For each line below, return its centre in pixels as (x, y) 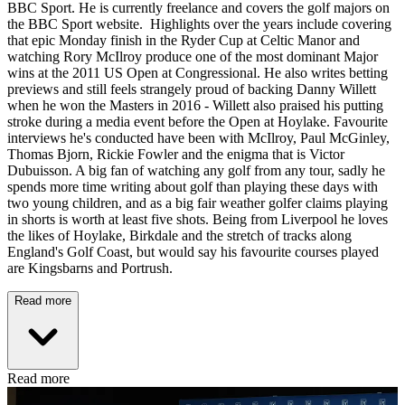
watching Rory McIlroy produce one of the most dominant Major (193, 57)
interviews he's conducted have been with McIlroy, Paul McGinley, (198, 138)
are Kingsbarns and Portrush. (92, 268)
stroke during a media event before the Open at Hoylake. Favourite (198, 122)
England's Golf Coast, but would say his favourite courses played (193, 252)
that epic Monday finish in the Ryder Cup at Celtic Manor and (184, 41)
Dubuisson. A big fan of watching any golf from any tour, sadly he (196, 171)
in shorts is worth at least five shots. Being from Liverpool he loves (198, 220)
